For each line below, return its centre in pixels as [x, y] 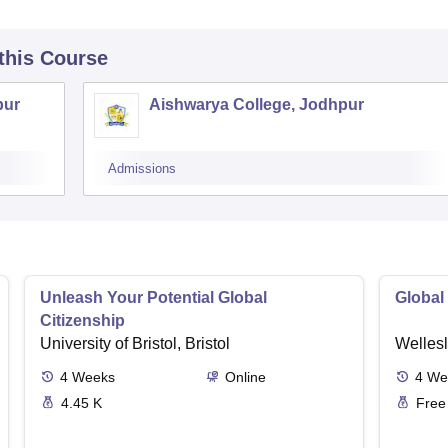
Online [245, 377]
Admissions [142, 169]
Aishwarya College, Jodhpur [256, 105]
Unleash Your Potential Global [153, 298]
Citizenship [82, 321]
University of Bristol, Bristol [135, 344]
